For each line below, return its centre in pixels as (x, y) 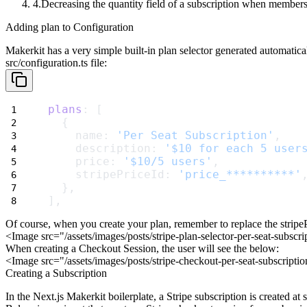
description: (106, 149)
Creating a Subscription (56, 273)
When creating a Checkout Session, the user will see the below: (142, 249)
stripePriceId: (113, 175)
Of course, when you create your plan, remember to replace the (143, 224)
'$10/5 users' (168, 162)
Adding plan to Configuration (70, 27)
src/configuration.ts (47, 63)
